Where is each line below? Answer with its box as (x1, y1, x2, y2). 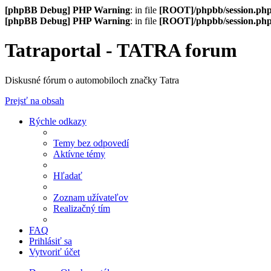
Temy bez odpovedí (53, 137, 129, 148)
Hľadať (53, 170, 82, 181)
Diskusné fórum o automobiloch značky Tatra (5, 74, 179, 85)
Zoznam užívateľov (53, 192, 128, 203)
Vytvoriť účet (29, 246, 80, 257)
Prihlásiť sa (29, 235, 72, 246)
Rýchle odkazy (29, 116, 87, 126)
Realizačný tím (53, 203, 110, 214)
